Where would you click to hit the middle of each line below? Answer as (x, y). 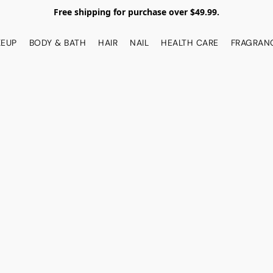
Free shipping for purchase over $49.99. (136, 12)
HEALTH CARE (190, 43)
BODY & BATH (58, 43)
